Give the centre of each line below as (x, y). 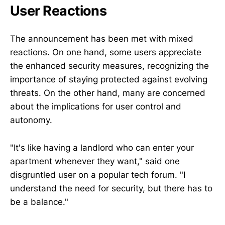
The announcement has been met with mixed (102, 39)
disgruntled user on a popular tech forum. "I (98, 175)
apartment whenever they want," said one (95, 161)
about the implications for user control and (96, 107)
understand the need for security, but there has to (111, 188)
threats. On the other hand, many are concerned (108, 93)
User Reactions (59, 11)
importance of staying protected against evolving (109, 80)
